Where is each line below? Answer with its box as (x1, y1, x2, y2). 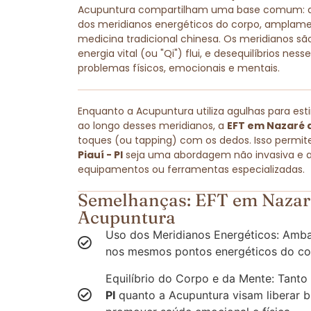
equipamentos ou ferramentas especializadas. (78, 162, 305, 177)
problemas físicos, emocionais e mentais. (78, 61, 280, 76)
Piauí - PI (78, 148, 123, 162)
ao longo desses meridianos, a (78, 119, 227, 133)
